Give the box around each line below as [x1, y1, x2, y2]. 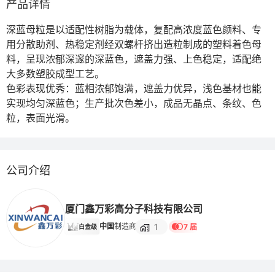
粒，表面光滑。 [6, 112, 75, 124]
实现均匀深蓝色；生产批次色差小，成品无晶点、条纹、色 [6, 97, 261, 109]
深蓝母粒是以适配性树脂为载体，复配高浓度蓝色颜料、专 [6, 23, 261, 36]
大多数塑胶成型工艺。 [6, 68, 104, 80]
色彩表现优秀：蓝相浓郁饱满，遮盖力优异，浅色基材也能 [6, 82, 261, 95]
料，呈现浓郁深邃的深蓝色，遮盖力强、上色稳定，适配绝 [6, 53, 261, 65]
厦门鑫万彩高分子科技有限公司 [65, 203, 203, 215]
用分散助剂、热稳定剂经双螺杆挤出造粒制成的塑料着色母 [6, 38, 261, 50]
